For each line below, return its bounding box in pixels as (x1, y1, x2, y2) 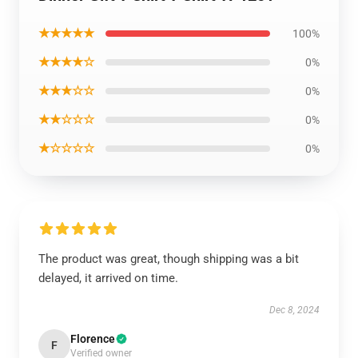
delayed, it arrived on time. (38, 271, 178, 285)
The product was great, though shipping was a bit (38, 252, 299, 266)
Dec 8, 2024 (269, 304, 320, 316)
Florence (70, 332, 115, 345)
